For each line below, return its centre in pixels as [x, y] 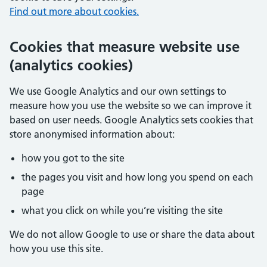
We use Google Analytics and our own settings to [118, 91]
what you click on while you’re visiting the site [122, 210]
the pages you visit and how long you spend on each [137, 177]
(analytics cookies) [71, 65]
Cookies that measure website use [125, 47]
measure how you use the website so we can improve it [131, 105]
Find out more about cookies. [74, 11]
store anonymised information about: [92, 134]
